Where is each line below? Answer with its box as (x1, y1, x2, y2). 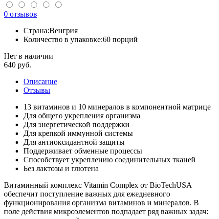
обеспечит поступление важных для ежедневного (4, 189, 170, 198)
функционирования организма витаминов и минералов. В (4, 198, 199, 207)
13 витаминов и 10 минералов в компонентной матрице (23, 102, 211, 111)
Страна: (23, 26, 49, 35)
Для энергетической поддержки (23, 120, 130, 129)
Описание (23, 77, 57, 86)
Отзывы (23, 86, 50, 94)
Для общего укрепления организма (23, 111, 140, 120)
